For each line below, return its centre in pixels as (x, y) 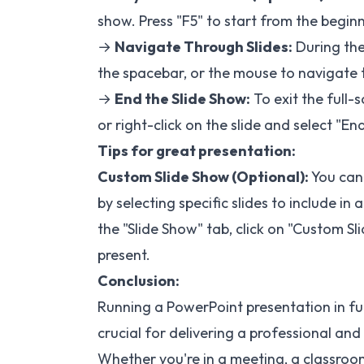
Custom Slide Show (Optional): (203, 177)
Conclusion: (139, 281)
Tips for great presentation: (197, 151)
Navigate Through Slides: (204, 47)
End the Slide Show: (182, 99)
